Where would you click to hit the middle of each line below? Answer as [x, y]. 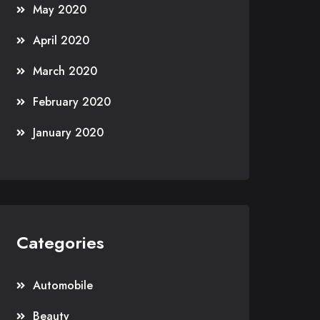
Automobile [63, 285]
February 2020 [72, 102]
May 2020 [60, 10]
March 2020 [65, 71]
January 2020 [68, 132]
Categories [60, 242]
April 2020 [61, 40]
